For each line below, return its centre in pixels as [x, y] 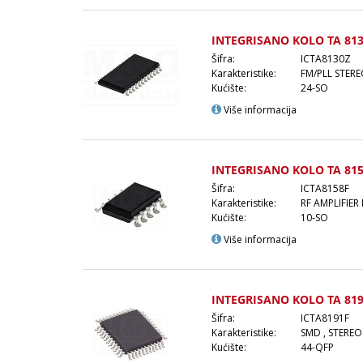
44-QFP [317, 347]
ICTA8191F [325, 318]
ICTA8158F [325, 188]
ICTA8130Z [326, 58]
